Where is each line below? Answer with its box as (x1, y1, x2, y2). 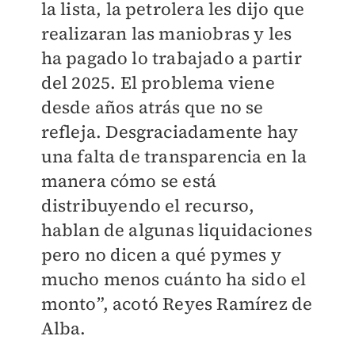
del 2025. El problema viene (40, 71, 275, 95)
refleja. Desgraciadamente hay (40, 120, 299, 144)
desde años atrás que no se (40, 95, 264, 120)
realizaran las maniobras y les (40, 21, 292, 46)
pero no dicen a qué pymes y (40, 242, 281, 267)
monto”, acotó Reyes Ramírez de (40, 292, 313, 316)
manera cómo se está (40, 169, 217, 193)
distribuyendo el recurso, (40, 193, 255, 218)
